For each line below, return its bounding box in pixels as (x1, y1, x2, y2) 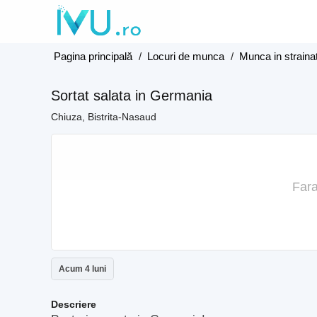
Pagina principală (54, 50, 132, 62)
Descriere (51, 299, 96, 310)
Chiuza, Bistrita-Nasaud (51, 111, 156, 122)
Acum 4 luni (59, 264, 106, 274)
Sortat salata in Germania (51, 88, 212, 103)
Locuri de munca (147, 50, 224, 62)
